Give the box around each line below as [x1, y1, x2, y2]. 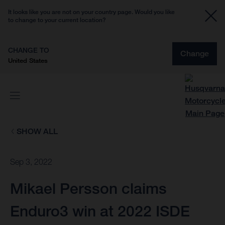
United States [8, 56, 48, 64]
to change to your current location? [8, 16, 106, 24]
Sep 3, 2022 [10, 157, 52, 167]
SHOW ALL [16, 127, 58, 136]
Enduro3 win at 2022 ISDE [10, 202, 190, 220]
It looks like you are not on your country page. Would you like [8, 8, 175, 16]
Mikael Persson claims [10, 179, 167, 198]
